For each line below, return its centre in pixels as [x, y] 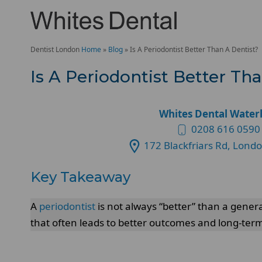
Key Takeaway [80, 177]
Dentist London [55, 49]
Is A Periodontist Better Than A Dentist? [194, 49]
